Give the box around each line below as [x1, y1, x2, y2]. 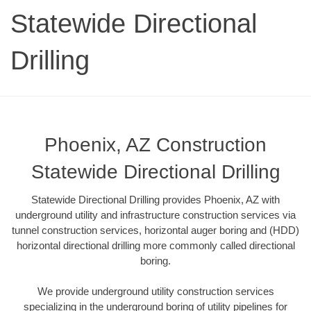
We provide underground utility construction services [37, 285, 274, 298]
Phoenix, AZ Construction [44, 133, 267, 155]
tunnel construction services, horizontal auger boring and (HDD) [12, 224, 299, 236]
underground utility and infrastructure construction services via [15, 208, 296, 221]
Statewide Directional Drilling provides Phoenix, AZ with [31, 193, 280, 205]
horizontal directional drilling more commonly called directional [16, 239, 295, 251]
